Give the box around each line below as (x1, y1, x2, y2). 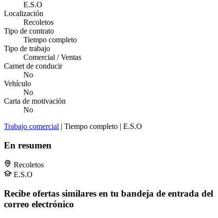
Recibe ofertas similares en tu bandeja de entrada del (4, 188, 213, 199)
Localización (4, 9, 43, 18)
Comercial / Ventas (23, 53, 81, 61)
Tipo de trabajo (4, 44, 50, 53)
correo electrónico (4, 199, 74, 210)
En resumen (4, 140, 52, 150)
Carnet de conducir (4, 61, 62, 70)
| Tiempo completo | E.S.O (59, 122, 142, 130)
